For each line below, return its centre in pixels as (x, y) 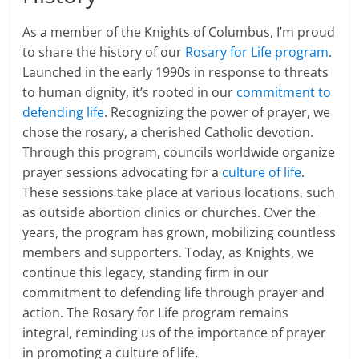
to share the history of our (104, 52)
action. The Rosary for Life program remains (156, 313)
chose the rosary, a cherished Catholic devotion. (168, 133)
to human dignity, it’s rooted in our (130, 93)
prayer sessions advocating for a (123, 173)
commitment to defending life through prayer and (174, 293)
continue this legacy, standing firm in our (146, 273)
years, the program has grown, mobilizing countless (179, 233)
